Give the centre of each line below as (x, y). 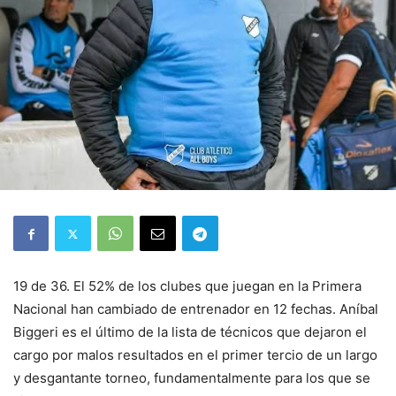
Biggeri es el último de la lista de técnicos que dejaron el (190, 332)
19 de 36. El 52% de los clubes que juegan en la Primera (187, 286)
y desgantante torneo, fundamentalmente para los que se (192, 378)
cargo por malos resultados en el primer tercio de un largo (195, 355)
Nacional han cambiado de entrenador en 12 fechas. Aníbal (196, 309)
